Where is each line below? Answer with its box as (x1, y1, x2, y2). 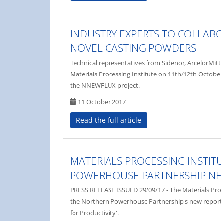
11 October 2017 (76, 97, 126, 107)
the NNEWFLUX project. (70, 81, 140, 90)
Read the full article (76, 115, 141, 125)
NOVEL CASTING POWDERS (70, 40, 196, 55)
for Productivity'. (70, 208, 119, 217)
